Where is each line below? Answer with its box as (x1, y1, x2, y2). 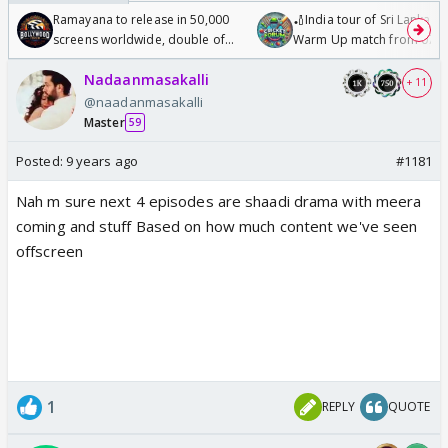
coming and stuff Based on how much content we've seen (16, 215, 418, 236)
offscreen (16, 240, 83, 261)
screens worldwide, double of (53, 30, 225, 48)
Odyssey (53, 50, 103, 68)
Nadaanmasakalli (84, 69, 210, 89)
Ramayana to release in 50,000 (53, 10, 229, 28)
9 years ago (65, 151, 138, 170)
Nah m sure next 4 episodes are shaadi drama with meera (16, 190, 422, 211)
